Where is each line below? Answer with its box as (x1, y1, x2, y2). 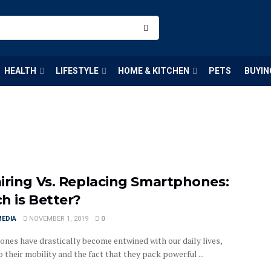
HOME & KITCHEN (118, 66, 189, 76)
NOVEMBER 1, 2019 (27, 215, 88, 223)
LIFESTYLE (56, 66, 99, 76)
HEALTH (4, 66, 36, 76)
